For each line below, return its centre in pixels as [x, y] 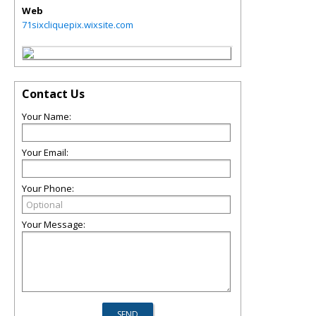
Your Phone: [48, 188]
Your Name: [47, 116]
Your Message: [54, 224]
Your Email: [45, 152]
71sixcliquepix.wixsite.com [78, 25]
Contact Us [53, 94]
